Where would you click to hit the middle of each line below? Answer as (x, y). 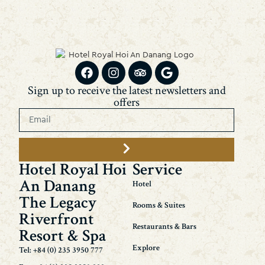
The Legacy (58, 202)
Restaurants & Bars (164, 226)
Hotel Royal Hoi (73, 169)
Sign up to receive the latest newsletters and (127, 90)
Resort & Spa (63, 235)
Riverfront (57, 219)
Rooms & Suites (159, 205)
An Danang (58, 186)
